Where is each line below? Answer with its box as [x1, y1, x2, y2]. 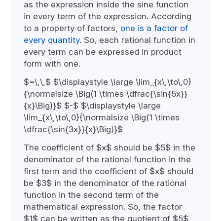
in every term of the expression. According [24, 11, 192, 21]
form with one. [24, 58, 81, 69]
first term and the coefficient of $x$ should [24, 166, 194, 176]
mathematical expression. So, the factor [24, 201, 183, 212]
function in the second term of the [24, 189, 159, 200]
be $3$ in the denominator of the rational [24, 178, 187, 188]
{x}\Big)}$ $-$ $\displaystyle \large [24, 100, 161, 110]
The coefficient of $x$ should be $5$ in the [24, 142, 196, 152]
